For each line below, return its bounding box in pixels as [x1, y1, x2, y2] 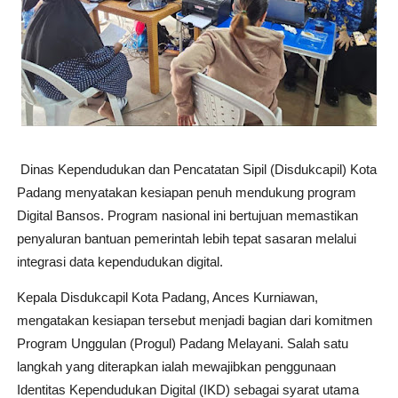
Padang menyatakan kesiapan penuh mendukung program [16, 185, 356, 201]
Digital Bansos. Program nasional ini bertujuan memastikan [16, 208, 358, 224]
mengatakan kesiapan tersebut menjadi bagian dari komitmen [16, 313, 372, 329]
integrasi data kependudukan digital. [16, 254, 223, 270]
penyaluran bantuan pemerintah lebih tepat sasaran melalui [16, 231, 356, 247]
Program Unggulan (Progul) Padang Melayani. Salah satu [16, 336, 348, 352]
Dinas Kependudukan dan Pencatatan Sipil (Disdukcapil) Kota [20, 162, 377, 178]
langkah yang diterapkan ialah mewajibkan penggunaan [16, 359, 336, 375]
